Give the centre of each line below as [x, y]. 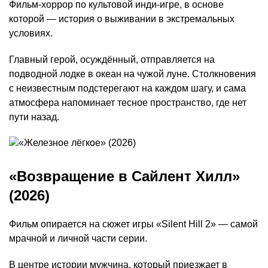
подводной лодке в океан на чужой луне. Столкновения [133, 74]
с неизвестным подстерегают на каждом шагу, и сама [127, 89]
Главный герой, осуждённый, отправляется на [112, 60]
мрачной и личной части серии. [78, 239]
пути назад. [34, 117]
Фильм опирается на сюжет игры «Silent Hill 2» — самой [133, 224]
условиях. [31, 33]
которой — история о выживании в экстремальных [122, 19]
